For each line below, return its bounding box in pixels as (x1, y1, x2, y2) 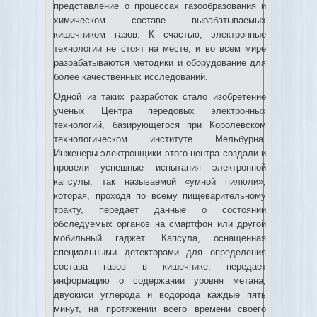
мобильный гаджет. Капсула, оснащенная (54, 233, 266, 243)
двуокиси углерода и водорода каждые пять (54, 289, 266, 300)
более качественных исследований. (54, 71, 208, 82)
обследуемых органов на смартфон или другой (54, 219, 266, 229)
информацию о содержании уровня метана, (54, 275, 266, 286)
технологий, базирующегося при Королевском (54, 120, 266, 130)
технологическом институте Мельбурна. (54, 134, 266, 144)
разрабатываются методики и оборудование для (54, 57, 266, 68)
